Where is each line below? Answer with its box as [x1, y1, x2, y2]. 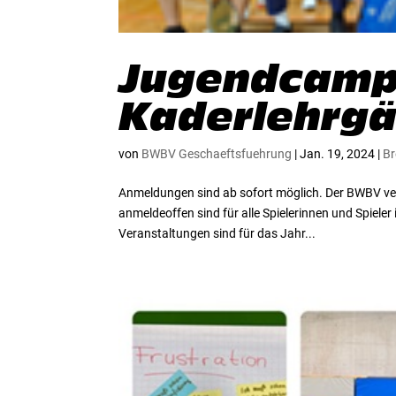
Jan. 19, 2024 [300, 147, 376, 162]
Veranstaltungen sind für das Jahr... [118, 226, 316, 241]
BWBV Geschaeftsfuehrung [141, 147, 293, 162]
